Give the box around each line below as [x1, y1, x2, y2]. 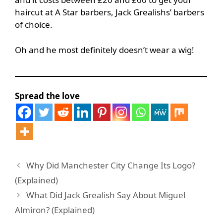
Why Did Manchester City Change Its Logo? [26, 160, 196, 171]
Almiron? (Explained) [15, 204, 95, 216]
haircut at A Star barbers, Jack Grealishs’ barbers [15, 6, 204, 18]
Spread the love [15, 90, 80, 102]
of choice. [15, 19, 53, 31]
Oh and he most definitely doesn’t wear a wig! [15, 44, 194, 55]
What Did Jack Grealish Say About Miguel [26, 189, 186, 201]
